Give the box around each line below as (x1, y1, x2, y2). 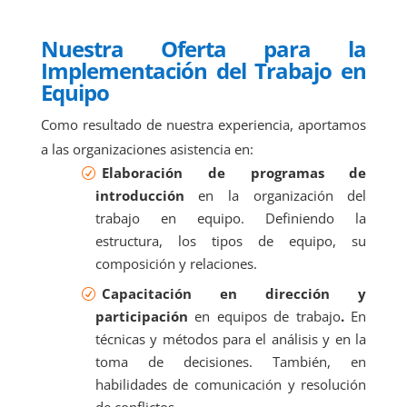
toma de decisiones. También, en (94, 352, 367, 371)
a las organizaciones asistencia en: (40, 139, 253, 158)
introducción (94, 185, 184, 204)
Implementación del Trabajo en (40, 55, 367, 85)
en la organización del (184, 185, 367, 204)
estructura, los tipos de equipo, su (94, 231, 367, 250)
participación (94, 306, 188, 325)
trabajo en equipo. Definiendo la (94, 208, 367, 227)
